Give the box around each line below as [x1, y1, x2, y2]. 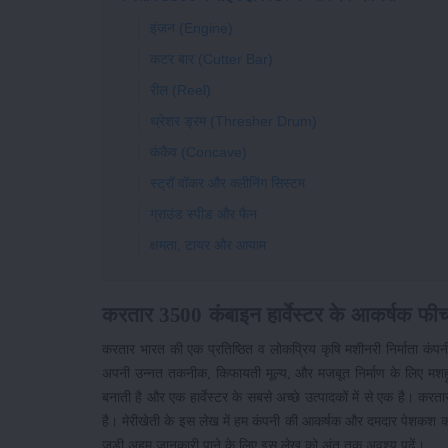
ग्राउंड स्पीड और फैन [150, 206, 257, 223]
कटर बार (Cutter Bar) [150, 51, 273, 68]
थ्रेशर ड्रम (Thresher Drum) [150, 113, 317, 130]
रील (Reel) [150, 82, 211, 99]
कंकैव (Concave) [150, 144, 247, 161]
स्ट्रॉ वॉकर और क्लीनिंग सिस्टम [150, 175, 305, 192]
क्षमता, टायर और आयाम [150, 237, 266, 254]
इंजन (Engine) [150, 20, 233, 37]
